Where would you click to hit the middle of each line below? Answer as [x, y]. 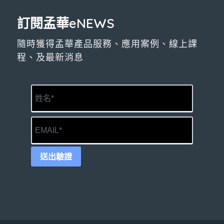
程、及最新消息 [50, 57]
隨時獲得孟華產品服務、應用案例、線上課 [107, 44]
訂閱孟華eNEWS [65, 23]
